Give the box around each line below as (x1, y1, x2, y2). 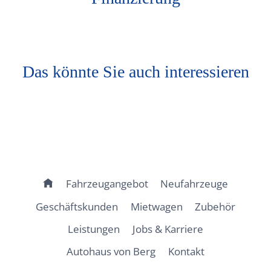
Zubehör (194, 199, 235, 214)
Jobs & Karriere (132, 221, 203, 236)
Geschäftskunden (36, 199, 119, 214)
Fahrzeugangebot (65, 177, 148, 191)
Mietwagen (130, 199, 183, 214)
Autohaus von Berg (67, 244, 156, 258)
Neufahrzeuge (160, 177, 228, 191)
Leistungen (68, 221, 120, 236)
